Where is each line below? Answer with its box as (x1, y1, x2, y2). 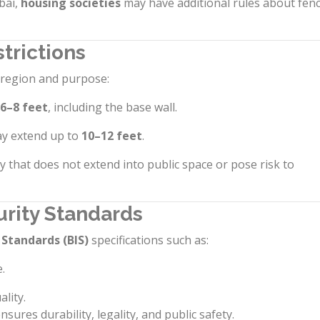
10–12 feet (81, 128, 142, 144)
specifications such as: (89, 232, 209, 248)
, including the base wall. (48, 99, 177, 115)
